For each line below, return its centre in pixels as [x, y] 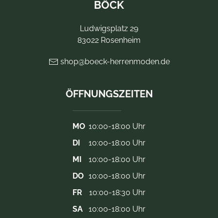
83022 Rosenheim [109, 40]
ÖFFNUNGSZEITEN [109, 94]
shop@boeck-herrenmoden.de [114, 61]
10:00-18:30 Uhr [117, 192]
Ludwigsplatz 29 [109, 28]
